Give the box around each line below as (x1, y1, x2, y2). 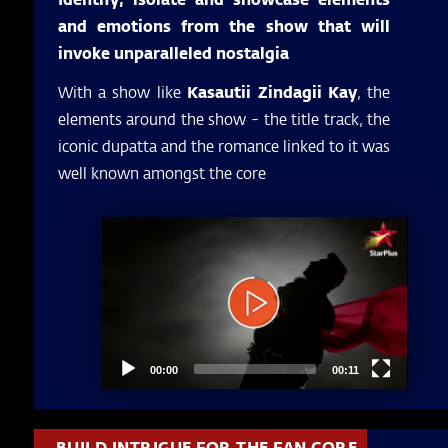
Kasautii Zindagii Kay (187, 79, 358, 103)
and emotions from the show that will (57, 14, 391, 38)
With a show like (57, 79, 188, 103)
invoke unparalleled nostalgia (57, 41, 289, 65)
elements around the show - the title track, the (57, 106, 391, 130)
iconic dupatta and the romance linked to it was (57, 133, 391, 157)
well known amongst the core (57, 160, 266, 184)
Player (100, 237, 133, 256)
